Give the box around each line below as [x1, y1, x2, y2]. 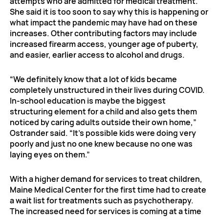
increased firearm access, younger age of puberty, [10, 38, 198, 49]
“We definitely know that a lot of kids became [10, 73, 177, 85]
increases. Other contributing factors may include [10, 27, 197, 39]
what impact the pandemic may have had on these [10, 17, 197, 28]
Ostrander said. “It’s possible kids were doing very [10, 127, 196, 138]
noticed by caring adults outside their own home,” [10, 116, 197, 128]
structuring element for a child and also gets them [10, 106, 197, 117]
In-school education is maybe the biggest [10, 95, 166, 106]
